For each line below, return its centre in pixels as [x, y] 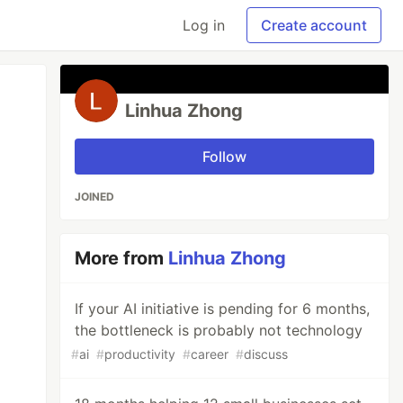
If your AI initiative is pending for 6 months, [223, 309]
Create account [314, 25]
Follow [225, 157]
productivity [140, 354]
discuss [266, 354]
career [210, 354]
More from [122, 258]
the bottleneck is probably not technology [219, 330]
